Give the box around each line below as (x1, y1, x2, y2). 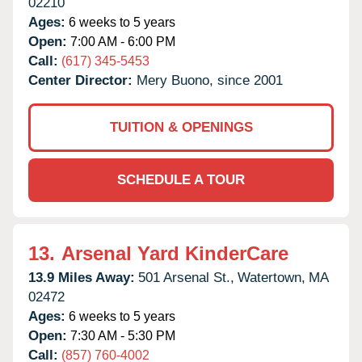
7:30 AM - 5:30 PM (67, 328, 175, 343)
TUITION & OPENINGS (109, 119, 253, 135)
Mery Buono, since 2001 (137, 72, 283, 88)
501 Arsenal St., (138, 269, 234, 285)
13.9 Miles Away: (28, 269, 135, 285)
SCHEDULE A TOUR (117, 171, 245, 187)
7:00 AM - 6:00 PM (67, 34, 175, 48)
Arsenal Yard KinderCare (61, 242, 288, 264)
